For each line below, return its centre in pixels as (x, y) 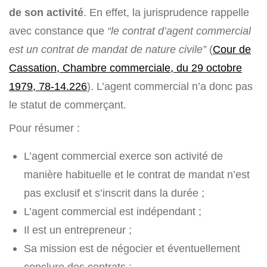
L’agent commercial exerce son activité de (123, 156)
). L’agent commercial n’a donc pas (170, 86)
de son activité (46, 13)
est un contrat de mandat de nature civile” (108, 49)
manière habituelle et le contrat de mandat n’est (137, 175)
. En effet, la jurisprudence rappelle (166, 13)
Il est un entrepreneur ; (78, 230)
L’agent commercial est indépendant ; (113, 212)
